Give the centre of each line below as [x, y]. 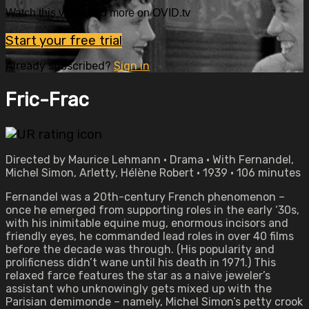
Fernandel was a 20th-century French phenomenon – [145, 197]
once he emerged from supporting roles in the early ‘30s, [152, 210]
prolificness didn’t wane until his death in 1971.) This [141, 262]
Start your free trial [64, 40]
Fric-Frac [47, 99]
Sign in [132, 66]
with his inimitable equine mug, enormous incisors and [147, 223]
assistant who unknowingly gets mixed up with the [139, 289]
